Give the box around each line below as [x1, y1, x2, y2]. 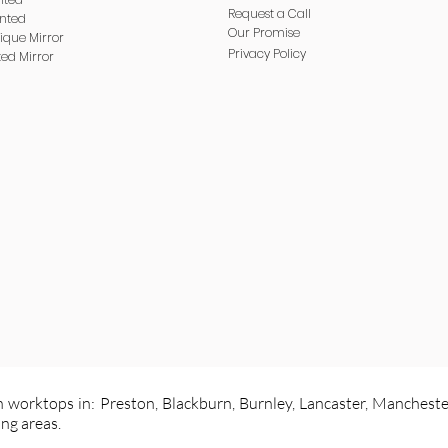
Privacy [228, 45, 270, 62]
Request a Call [228, 5, 311, 22]
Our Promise [228, 24, 300, 41]
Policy [270, 45, 306, 62]
